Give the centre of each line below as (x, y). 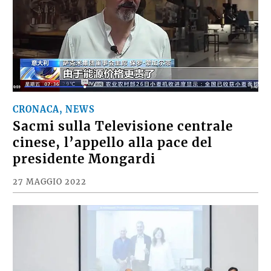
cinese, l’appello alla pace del (113, 155)
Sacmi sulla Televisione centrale (123, 138)
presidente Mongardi (84, 171)
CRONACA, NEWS (54, 121)
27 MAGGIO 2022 (50, 193)
